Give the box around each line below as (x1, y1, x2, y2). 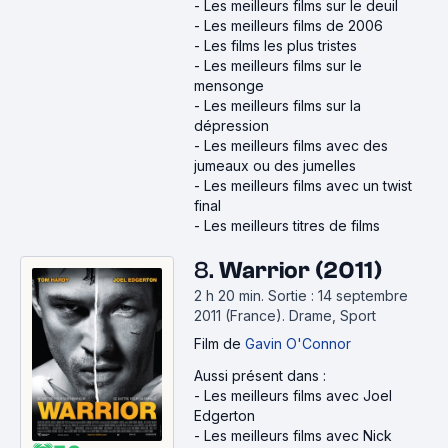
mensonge (194, 77, 264, 94)
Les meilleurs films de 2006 (204, 17, 383, 34)
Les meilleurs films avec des (204, 137, 388, 154)
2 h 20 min (194, 287, 261, 304)
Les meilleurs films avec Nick (204, 427, 392, 444)
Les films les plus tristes (204, 37, 357, 54)
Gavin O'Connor (245, 335, 351, 352)
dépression (194, 117, 269, 134)
